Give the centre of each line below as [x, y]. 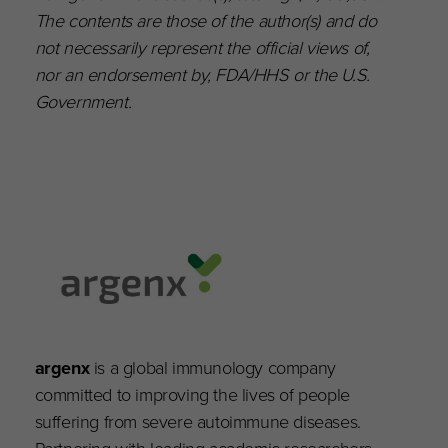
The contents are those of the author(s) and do [205, 21]
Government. [83, 102]
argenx [62, 367]
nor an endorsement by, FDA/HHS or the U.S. [202, 75]
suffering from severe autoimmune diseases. [197, 421]
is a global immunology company [212, 367]
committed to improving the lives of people [192, 394]
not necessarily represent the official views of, [202, 48]
